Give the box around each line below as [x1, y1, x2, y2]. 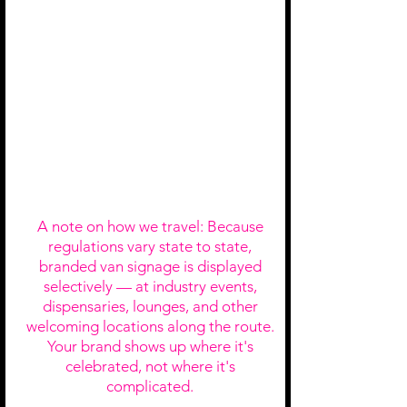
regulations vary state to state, [48, 236, 252, 255]
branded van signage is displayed [38, 256, 262, 275]
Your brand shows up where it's [46, 336, 253, 355]
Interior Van [94, 122, 203, 147]
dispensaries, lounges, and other [42, 296, 258, 315]
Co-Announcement [60, 38, 240, 64]
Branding [105, 148, 192, 174]
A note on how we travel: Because [36, 216, 263, 235]
